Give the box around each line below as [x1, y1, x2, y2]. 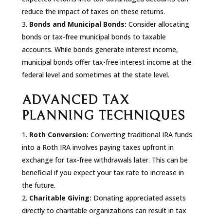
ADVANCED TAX [21, 92, 129, 108]
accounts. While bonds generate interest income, [21, 44, 178, 54]
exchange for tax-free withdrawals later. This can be [21, 155, 188, 164]
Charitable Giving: [29, 193, 91, 202]
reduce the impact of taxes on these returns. [21, 6, 165, 16]
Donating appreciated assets [91, 193, 186, 202]
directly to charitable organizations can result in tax [21, 205, 186, 215]
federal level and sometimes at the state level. [21, 70, 169, 79]
